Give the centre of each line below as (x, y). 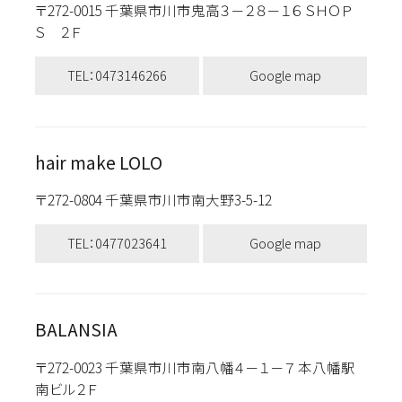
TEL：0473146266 (117, 75)
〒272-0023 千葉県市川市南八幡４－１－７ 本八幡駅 (195, 367)
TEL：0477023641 (117, 243)
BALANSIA (76, 330)
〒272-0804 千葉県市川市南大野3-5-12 (162, 200)
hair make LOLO (98, 162)
